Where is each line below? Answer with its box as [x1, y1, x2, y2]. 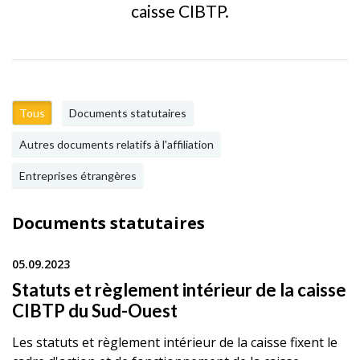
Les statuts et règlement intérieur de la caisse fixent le [12, 333, 337, 351]
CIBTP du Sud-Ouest [12, 300, 178, 321]
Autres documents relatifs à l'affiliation [19, 137, 214, 151]
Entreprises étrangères [19, 169, 137, 182]
